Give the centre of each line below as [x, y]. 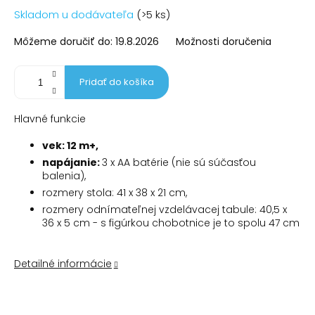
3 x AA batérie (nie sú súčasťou [179, 163]
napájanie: [71, 163]
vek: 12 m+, [70, 146]
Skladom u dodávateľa [75, 15]
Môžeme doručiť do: [63, 42]
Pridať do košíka [117, 82]
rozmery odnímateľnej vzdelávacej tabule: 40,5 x [165, 210]
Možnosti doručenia [224, 42]
